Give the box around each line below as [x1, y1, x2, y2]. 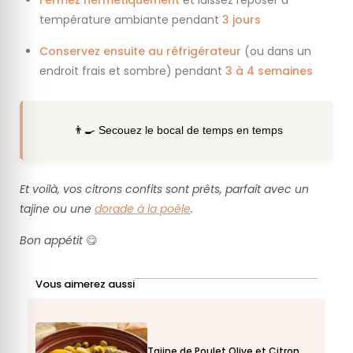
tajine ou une [20, 201, 95, 217]
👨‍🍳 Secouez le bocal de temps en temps [73, 123, 283, 136]
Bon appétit [20, 232, 83, 249]
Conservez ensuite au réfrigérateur [39, 43, 241, 59]
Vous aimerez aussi [35, 277, 135, 292]
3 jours [222, 11, 261, 28]
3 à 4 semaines [225, 62, 313, 79]
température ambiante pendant [39, 11, 222, 28]
